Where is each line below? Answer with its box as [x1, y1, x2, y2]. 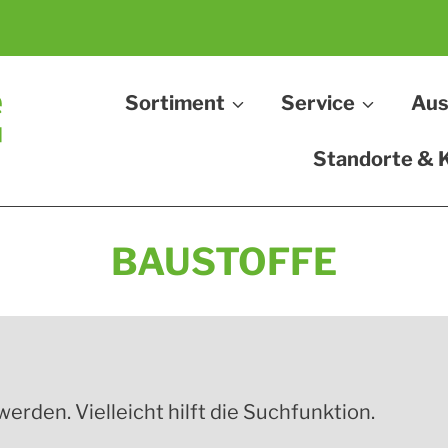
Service [281, 91, 355, 115]
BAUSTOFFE [111, 239, 337, 284]
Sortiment [125, 91, 225, 115]
